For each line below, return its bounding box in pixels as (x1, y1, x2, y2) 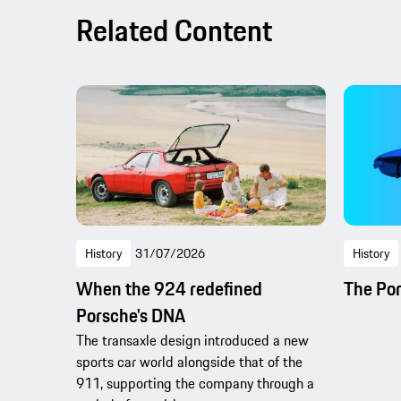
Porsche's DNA (76, 302, 185, 330)
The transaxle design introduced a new (76, 329, 309, 352)
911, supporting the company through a (76, 372, 314, 395)
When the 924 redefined (76, 275, 262, 303)
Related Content (76, 8, 272, 53)
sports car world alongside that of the (76, 351, 303, 373)
